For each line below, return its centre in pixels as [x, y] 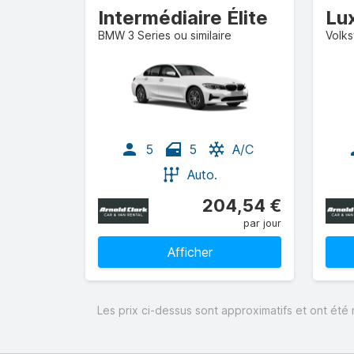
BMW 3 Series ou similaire [165, 35]
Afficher [190, 252]
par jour [262, 223]
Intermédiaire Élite [183, 18]
